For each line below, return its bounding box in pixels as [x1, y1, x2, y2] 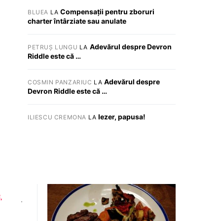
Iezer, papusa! [98, 112, 146, 121]
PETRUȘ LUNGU [28, 43, 78, 51]
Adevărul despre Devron [89, 42, 172, 51]
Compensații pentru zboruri [60, 7, 155, 16]
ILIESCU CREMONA [28, 113, 86, 121]
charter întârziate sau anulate [28, 17, 126, 25]
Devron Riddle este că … [28, 87, 107, 95]
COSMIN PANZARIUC [28, 78, 92, 86]
